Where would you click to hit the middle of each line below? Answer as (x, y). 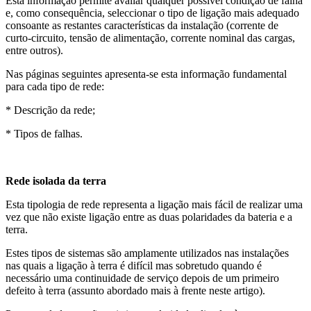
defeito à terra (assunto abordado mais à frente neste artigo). (135, 291)
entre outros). (34, 51)
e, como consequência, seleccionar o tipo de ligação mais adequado (152, 13)
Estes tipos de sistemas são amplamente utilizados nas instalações (147, 253)
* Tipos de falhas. (45, 134)
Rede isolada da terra (56, 181)
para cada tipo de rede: (55, 87)
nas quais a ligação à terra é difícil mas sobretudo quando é (134, 266)
